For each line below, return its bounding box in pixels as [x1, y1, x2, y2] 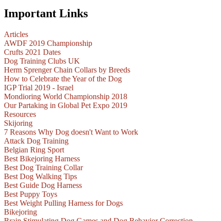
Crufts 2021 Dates [4, 48, 61, 57]
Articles [4, 30, 28, 39]
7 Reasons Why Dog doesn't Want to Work [4, 128, 138, 137]
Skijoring [4, 119, 33, 128]
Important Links [4, 7, 88, 20]
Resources [4, 110, 36, 119]
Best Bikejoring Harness [4, 154, 80, 163]
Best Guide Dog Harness [4, 181, 82, 190]
